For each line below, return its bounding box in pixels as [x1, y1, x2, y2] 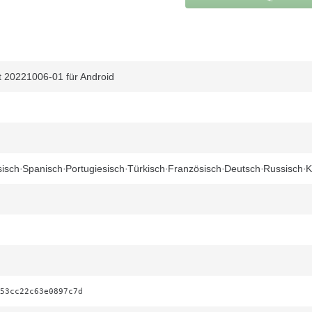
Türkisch [127, 163, 165, 174]
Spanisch [22, 163, 63, 174]
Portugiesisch [65, 163, 125, 174]
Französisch [168, 163, 221, 174]
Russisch [263, 163, 303, 174]
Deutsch [224, 163, 260, 174]
